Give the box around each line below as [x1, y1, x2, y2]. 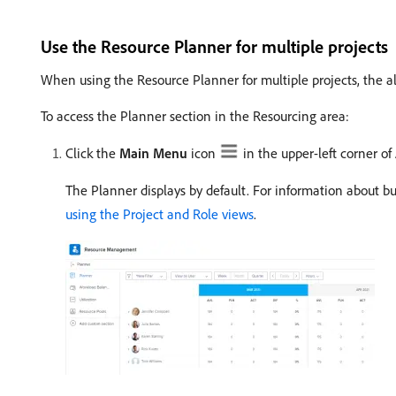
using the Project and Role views [65, 205, 254, 223]
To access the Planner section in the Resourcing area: [41, 107, 349, 125]
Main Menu [119, 144, 187, 162]
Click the [65, 144, 119, 162]
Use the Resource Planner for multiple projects [41, 35, 388, 57]
